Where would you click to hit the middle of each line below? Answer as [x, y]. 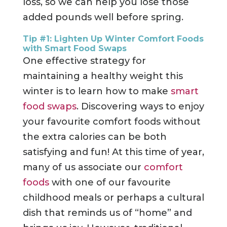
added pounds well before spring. [103, 17]
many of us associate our [83, 167]
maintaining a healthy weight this [103, 76]
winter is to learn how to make [97, 91]
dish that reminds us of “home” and [107, 213]
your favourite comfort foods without [111, 122]
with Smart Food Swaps [74, 49]
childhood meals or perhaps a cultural [113, 198]
